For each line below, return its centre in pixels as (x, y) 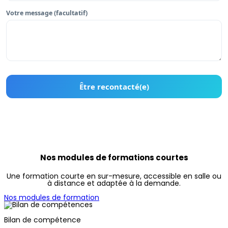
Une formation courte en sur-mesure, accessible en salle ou (114, 176)
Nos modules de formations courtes (114, 158)
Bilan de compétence (42, 220)
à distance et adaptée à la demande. (114, 183)
